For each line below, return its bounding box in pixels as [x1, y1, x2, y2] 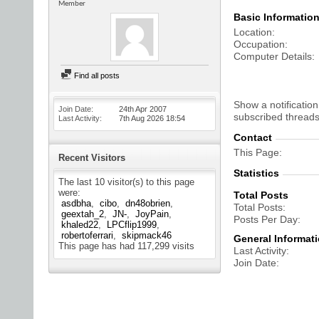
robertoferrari [61, 230, 113, 241]
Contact [234, 132, 272, 143]
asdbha [61, 198, 91, 209]
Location [234, 26, 272, 38]
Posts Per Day [234, 214, 298, 225]
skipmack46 [122, 230, 172, 241]
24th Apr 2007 [119, 105, 167, 113]
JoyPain [135, 209, 169, 219]
